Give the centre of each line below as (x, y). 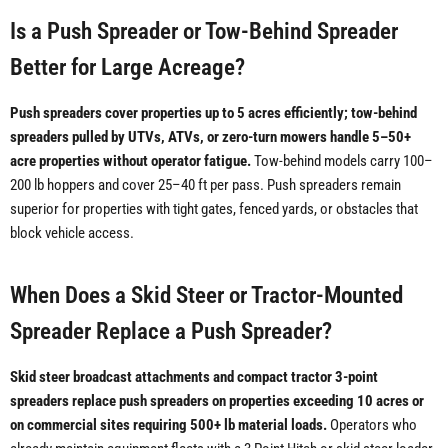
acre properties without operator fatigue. (130, 161)
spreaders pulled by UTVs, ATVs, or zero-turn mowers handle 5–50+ (210, 137)
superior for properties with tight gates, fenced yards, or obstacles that (214, 209)
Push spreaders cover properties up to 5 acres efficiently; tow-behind (213, 113)
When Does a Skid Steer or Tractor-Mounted (206, 295)
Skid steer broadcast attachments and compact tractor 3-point (194, 377)
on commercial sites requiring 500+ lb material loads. (168, 425)
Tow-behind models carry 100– (342, 161)
